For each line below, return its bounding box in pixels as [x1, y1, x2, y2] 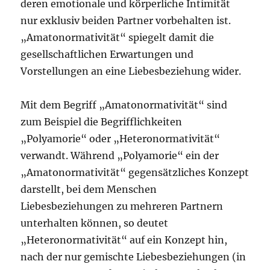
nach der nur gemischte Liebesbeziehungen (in [20, 251, 246, 263]
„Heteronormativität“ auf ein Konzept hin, [20, 234, 228, 246]
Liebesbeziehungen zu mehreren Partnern [20, 200, 224, 212]
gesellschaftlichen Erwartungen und [20, 48, 194, 60]
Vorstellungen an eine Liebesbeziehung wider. [20, 65, 242, 77]
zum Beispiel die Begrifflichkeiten [20, 116, 183, 128]
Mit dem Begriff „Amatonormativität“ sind [20, 99, 228, 111]
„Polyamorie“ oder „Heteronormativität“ [20, 133, 221, 145]
